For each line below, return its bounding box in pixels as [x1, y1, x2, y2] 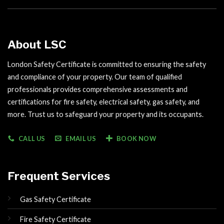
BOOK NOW [116, 134, 156, 142]
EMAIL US [65, 134, 96, 142]
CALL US [18, 134, 45, 142]
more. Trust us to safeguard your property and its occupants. [7, 109, 203, 118]
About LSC [7, 37, 66, 51]
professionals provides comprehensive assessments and [7, 84, 187, 93]
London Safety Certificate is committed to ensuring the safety [7, 59, 206, 68]
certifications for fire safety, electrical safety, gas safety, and [7, 97, 199, 106]
